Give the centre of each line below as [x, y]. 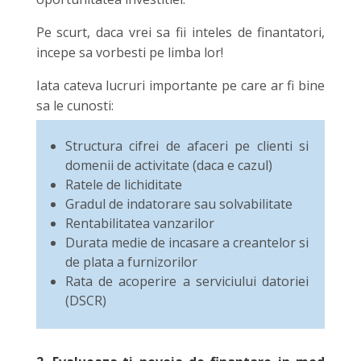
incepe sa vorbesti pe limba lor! [129, 52]
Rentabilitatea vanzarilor [139, 223]
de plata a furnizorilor [131, 261]
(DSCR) [85, 300]
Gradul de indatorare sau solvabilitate [178, 203]
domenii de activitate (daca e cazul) [168, 165]
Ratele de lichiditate [123, 184]
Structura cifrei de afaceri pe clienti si [187, 145]
